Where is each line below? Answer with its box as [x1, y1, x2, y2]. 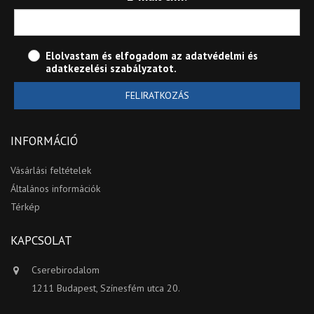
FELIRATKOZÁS [125, 89, 189, 102]
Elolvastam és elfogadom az [46, 49, 185, 63]
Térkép [11, 200, 40, 214]
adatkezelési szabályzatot [46, 62, 174, 76]
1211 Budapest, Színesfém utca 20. [32, 282, 180, 295]
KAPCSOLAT [11, 233, 72, 249]
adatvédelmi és [185, 49, 258, 63]
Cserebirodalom [32, 264, 100, 277]
